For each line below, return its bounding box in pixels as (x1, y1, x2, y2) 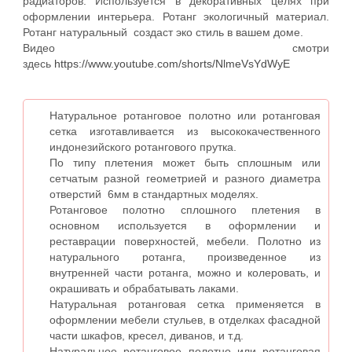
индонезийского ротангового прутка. (49, 141, 236, 153)
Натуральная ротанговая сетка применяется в (49, 298, 321, 310)
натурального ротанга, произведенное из (49, 251, 321, 263)
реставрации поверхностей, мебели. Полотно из (49, 235, 321, 247)
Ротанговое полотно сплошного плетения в (49, 203, 321, 216)
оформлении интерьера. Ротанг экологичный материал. (23, 10, 329, 23)
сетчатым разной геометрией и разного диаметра (49, 172, 321, 185)
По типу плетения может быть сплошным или (49, 156, 321, 169)
